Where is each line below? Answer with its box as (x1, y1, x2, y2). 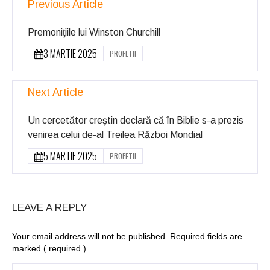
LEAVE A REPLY (12, 201, 87, 213)
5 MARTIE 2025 (43, 148, 97, 163)
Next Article (28, 86, 83, 98)
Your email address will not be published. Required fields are (12, 231, 242, 241)
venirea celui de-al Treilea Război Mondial (28, 129, 202, 140)
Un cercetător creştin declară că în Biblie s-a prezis (28, 115, 243, 125)
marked (12, 243, 43, 253)
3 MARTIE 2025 (43, 46, 97, 61)
